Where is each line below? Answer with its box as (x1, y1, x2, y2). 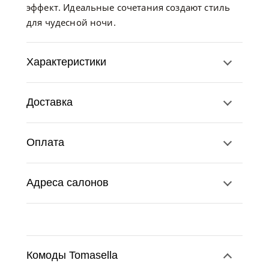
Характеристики (26, 56, 106, 68)
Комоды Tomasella (26, 249, 118, 261)
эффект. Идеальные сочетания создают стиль (26, 1, 231, 13)
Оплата (26, 136, 64, 148)
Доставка (26, 96, 73, 108)
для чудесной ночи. (26, 16, 116, 28)
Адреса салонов (26, 177, 109, 189)
